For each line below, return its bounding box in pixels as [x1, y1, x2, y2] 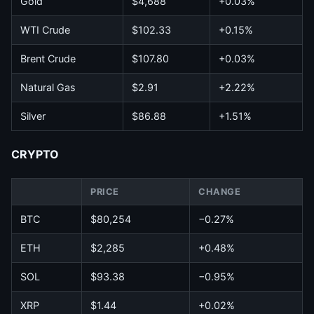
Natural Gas [20, 81, 76, 94]
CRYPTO [11, 147, 59, 162]
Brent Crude [20, 53, 76, 65]
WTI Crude [20, 24, 70, 36]
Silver [20, 110, 46, 123]
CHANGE [198, 186, 241, 198]
